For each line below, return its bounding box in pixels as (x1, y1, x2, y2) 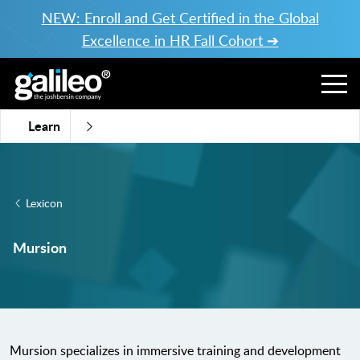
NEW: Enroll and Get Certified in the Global (41, 8, 319, 27)
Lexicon (26, 195, 63, 211)
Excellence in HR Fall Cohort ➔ (81, 31, 279, 50)
